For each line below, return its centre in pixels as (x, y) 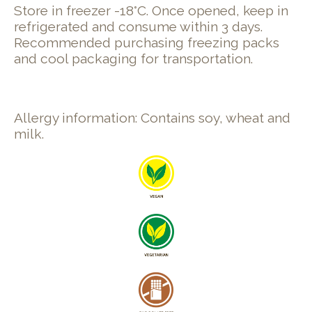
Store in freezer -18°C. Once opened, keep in (151, 11)
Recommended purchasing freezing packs (147, 43)
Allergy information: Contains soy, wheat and (152, 117)
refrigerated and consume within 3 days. (138, 27)
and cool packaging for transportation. (133, 59)
